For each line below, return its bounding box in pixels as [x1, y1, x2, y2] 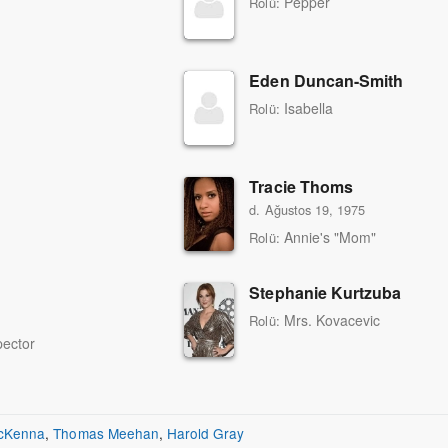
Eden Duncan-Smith [249, 68, 404, 92]
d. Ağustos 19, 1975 [249, 199, 366, 219]
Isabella [283, 97, 333, 118]
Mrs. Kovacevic [283, 309, 381, 330]
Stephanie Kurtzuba [249, 280, 402, 304]
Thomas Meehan [53, 422, 159, 443]
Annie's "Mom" [283, 226, 377, 247]
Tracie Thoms [249, 174, 353, 198]
